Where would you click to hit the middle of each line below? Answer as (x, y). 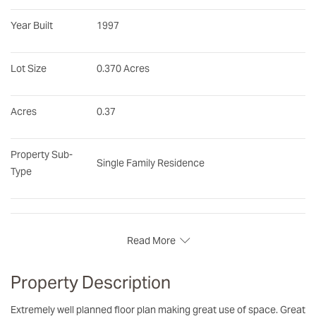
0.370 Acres (123, 68)
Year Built (32, 25)
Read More (151, 240)
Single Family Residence (151, 163)
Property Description (96, 282)
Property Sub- (42, 154)
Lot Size (29, 68)
